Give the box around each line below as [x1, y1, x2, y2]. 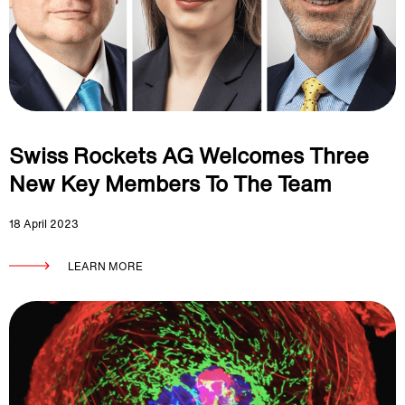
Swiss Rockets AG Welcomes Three [9, 139, 369, 172]
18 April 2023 [9, 216, 79, 231]
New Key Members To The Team [9, 167, 332, 200]
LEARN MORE [68, 259, 143, 274]
